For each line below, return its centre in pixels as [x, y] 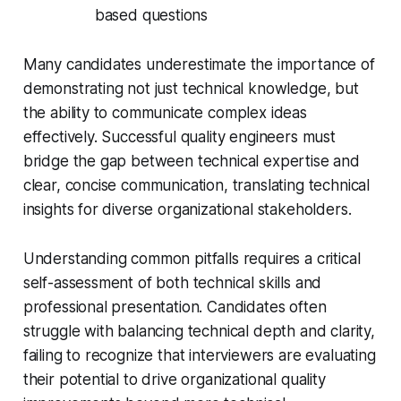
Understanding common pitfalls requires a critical [192, 259]
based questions [151, 16]
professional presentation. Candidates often [175, 307]
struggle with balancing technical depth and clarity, [199, 332]
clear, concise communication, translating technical [196, 186]
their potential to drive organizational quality [174, 380]
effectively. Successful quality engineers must [179, 137]
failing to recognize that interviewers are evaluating [199, 356]
